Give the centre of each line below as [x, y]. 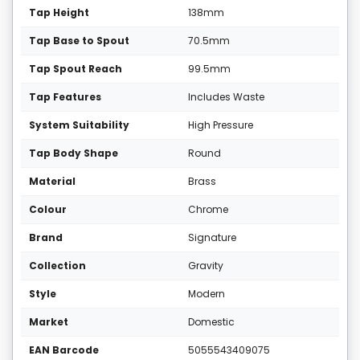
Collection [57, 266]
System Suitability [79, 125]
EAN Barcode [64, 350]
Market [49, 322]
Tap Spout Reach [76, 69]
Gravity [206, 266]
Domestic [211, 322]
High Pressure [221, 125]
